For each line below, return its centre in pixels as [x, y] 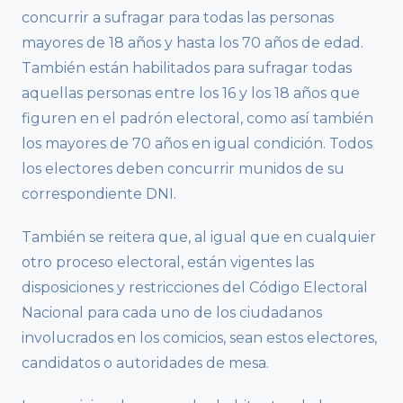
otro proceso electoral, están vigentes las [168, 263]
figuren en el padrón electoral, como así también [197, 119]
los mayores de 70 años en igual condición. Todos [197, 144]
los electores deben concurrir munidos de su [183, 169]
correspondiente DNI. [99, 194]
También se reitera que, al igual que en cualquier [199, 237]
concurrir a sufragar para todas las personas [178, 18]
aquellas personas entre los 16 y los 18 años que [191, 94]
